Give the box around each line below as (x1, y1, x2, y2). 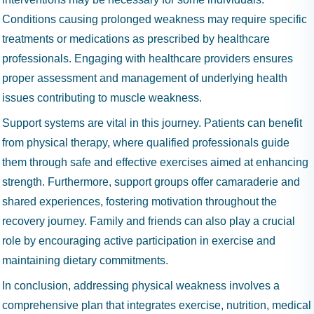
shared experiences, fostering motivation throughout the (2, 196, 277, 207)
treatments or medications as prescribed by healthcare (2, 33, 270, 45)
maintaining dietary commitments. (2, 254, 168, 266)
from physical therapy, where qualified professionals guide (2, 137, 289, 149)
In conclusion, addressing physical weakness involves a (2, 280, 280, 292)
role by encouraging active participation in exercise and (2, 235, 275, 247)
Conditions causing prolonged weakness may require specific (2, 13, 307, 25)
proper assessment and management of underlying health (2, 72, 287, 84)
